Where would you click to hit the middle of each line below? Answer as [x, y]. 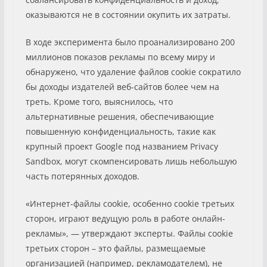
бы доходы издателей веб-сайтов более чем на [122, 86]
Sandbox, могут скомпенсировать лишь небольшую [131, 161]
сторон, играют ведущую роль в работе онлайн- [125, 218]
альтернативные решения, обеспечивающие [119, 116]
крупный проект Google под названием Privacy [122, 146]
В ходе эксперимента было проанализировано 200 [130, 42]
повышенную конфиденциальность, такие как [120, 131]
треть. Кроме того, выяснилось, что [99, 101]
